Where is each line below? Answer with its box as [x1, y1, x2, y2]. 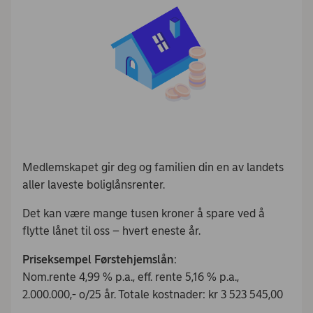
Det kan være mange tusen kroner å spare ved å [22, 206, 265, 220]
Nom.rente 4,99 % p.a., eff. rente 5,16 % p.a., [22, 270, 239, 284]
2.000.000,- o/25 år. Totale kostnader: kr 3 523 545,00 [22, 287, 283, 301]
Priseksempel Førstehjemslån [22, 252, 174, 266]
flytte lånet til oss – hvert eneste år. [22, 224, 201, 238]
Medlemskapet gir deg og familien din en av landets [22, 160, 284, 174]
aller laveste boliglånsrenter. [22, 177, 165, 191]
